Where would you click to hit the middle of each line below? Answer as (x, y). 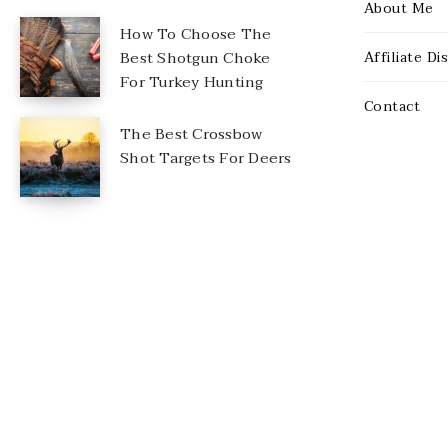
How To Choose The (196, 34)
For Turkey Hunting (192, 82)
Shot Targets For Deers (206, 158)
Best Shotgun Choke (195, 58)
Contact (391, 107)
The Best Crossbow (191, 134)
